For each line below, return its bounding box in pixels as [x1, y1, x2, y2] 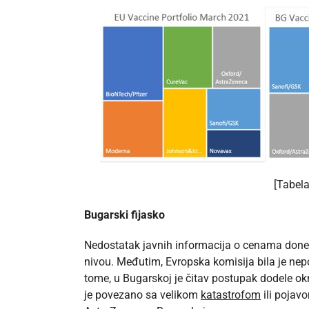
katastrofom [201, 288, 261, 302]
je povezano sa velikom [84, 288, 201, 302]
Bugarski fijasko [84, 208, 165, 222]
